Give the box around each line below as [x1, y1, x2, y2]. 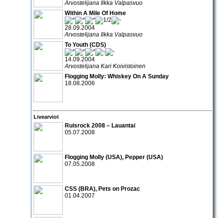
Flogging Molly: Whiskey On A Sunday [65, 73, 169, 80]
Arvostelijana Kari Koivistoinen [65, 62, 145, 70]
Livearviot [34, 113, 59, 120]
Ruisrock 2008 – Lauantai [65, 122, 135, 129]
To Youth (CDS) [65, 41, 106, 48]
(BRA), [77, 185, 98, 193]
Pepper [125, 154, 145, 161]
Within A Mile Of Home [65, 9, 126, 17]
